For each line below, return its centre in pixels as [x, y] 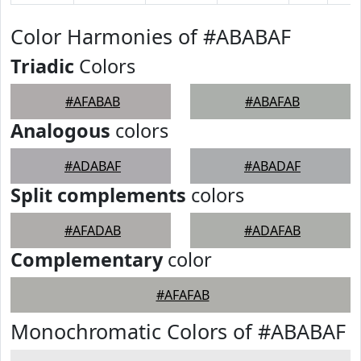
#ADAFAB [272, 230]
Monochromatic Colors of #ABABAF [178, 331]
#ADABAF [93, 166]
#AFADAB [93, 230]
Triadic [42, 66]
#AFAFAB [183, 295]
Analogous [60, 131]
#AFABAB [93, 102]
